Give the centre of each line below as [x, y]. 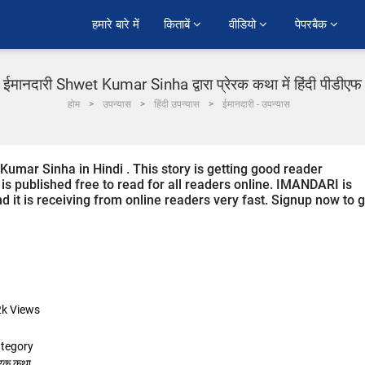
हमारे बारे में [116, 24]
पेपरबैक [312, 24]
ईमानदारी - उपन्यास [256, 104]
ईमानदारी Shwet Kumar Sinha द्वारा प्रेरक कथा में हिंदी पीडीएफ [182, 84]
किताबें [178, 24]
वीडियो [244, 24]
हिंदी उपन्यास [176, 104]
